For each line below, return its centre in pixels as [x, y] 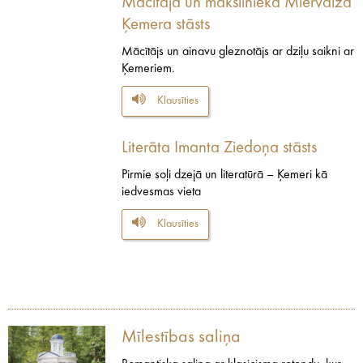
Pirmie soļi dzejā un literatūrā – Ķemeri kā [224, 175]
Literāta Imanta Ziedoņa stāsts [219, 147]
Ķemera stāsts [166, 24]
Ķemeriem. [148, 68]
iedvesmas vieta [161, 192]
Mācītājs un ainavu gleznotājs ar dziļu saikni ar [238, 51]
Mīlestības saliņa [181, 337]
